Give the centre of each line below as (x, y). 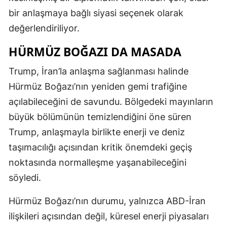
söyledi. (25, 177)
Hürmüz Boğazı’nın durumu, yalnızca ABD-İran (107, 201)
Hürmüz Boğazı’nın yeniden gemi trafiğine (98, 86)
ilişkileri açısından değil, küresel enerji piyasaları (109, 216)
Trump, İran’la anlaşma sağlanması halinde (99, 71)
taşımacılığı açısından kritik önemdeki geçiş (100, 147)
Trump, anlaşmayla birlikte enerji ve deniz (97, 132)
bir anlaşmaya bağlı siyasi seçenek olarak (96, 13)
